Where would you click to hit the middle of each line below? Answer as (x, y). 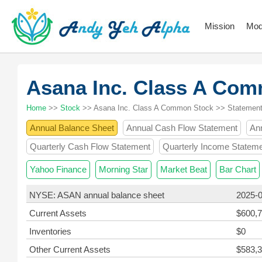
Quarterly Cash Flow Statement (90, 146)
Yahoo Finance (58, 169)
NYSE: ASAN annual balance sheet (97, 195)
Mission (220, 26)
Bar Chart (238, 169)
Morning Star (123, 169)
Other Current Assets (70, 249)
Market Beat (184, 169)
